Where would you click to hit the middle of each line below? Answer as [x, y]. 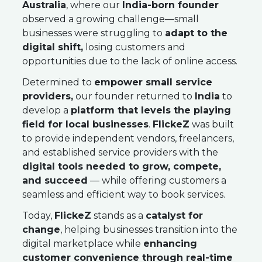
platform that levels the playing [151, 110]
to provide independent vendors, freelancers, [128, 138]
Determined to [58, 82]
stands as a [118, 216]
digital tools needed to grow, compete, [122, 166]
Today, [38, 216]
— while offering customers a [157, 180]
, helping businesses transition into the [149, 230]
